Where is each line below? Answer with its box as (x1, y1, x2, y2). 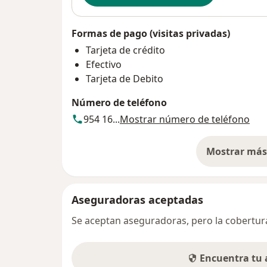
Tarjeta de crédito (86, 43, 165, 57)
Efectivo (86, 57, 122, 71)
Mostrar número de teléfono (120, 112, 250, 126)
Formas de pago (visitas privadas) (72, 26, 230, 40)
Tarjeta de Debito (86, 72, 163, 85)
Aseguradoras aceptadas (72, 192, 203, 207)
